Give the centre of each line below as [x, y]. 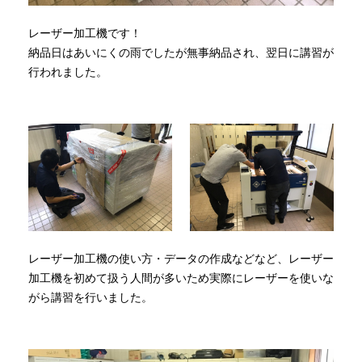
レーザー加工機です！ [85, 33]
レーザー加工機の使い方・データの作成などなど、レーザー [181, 259]
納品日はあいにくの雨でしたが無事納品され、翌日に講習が [181, 52]
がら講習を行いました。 [90, 298]
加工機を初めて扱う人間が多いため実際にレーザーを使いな [181, 278]
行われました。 [68, 72]
